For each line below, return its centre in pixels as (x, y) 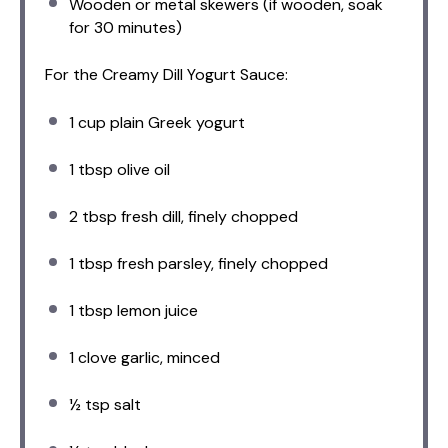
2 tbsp (93, 217)
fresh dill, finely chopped (207, 217)
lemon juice (155, 311)
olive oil (141, 170)
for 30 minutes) (125, 28)
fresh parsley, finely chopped (220, 264)
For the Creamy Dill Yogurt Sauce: (166, 75)
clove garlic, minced (147, 358)
